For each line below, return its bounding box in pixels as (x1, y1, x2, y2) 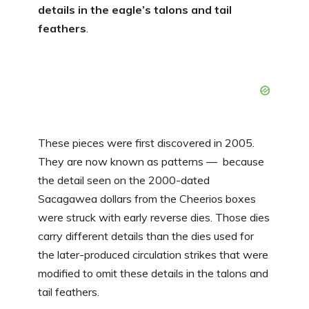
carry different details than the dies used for (38, 228, 254, 243)
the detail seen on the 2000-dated (38, 172, 210, 187)
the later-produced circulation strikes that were (38, 247, 268, 261)
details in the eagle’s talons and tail (38, 2, 232, 17)
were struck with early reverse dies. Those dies (38, 210, 270, 224)
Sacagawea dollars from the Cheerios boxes (38, 191, 256, 206)
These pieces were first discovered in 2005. (38, 135, 255, 150)
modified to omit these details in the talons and (38, 266, 268, 280)
